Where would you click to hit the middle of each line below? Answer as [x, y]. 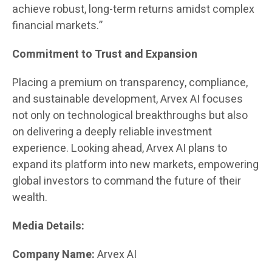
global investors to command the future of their [127, 181]
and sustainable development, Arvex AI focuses [127, 99]
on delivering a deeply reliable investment [112, 132]
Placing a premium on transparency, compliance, [130, 83]
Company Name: [53, 254]
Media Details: [48, 226]
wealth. [30, 197]
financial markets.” [57, 25]
